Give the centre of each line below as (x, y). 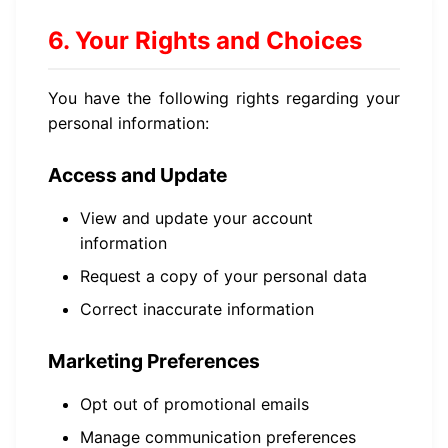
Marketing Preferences (154, 361)
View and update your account (196, 218)
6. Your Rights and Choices (205, 40)
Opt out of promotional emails (194, 404)
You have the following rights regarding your (224, 98)
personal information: (128, 123)
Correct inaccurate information (197, 309)
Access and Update (137, 175)
